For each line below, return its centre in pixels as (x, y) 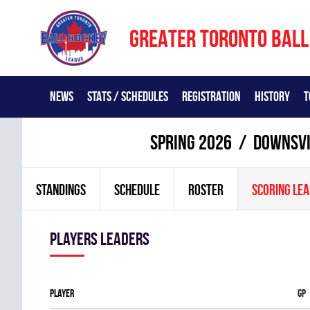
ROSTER (206, 190)
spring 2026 (191, 142)
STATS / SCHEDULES (128, 96)
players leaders (100, 239)
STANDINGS (61, 190)
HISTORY (272, 96)
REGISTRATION (211, 96)
